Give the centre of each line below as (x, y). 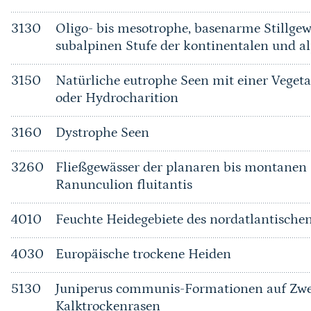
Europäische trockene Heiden (143, 254)
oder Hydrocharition (117, 98)
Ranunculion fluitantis (124, 185)
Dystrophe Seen (102, 133)
